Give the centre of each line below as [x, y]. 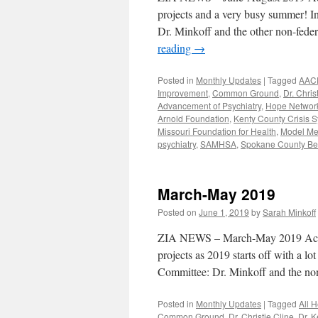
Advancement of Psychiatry [209, 105]
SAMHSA [218, 144]
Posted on [177, 212]
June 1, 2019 [224, 212]
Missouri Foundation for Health [217, 131]
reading [176, 48]
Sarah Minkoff [289, 212]
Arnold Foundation [193, 118]
